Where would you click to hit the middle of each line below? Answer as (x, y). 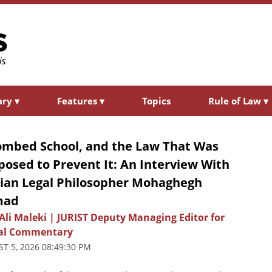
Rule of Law (236, 100)
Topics (156, 100)
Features (78, 100)
